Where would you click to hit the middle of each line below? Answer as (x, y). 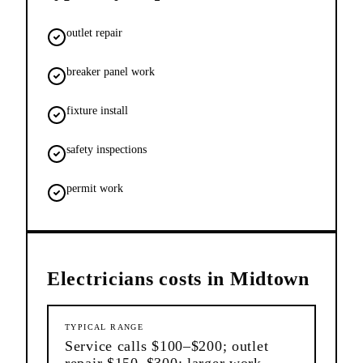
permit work (95, 188)
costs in (192, 278)
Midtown (269, 278)
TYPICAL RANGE (105, 327)
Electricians (100, 278)
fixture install (97, 110)
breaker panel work (111, 71)
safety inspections (107, 149)
